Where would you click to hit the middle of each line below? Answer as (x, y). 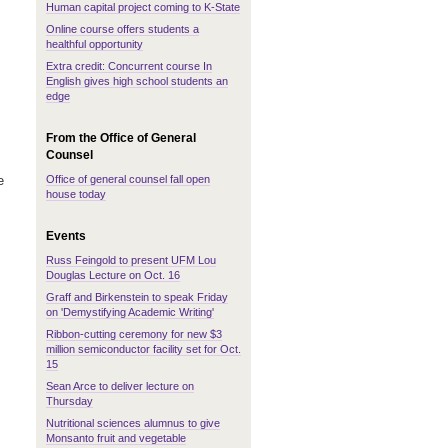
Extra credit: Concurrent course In (129, 66)
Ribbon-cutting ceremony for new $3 (134, 334)
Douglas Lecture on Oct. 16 (113, 275)
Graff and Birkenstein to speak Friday (137, 297)
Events (66, 236)
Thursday (69, 401)
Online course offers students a (122, 29)
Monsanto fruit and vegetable (116, 438)
